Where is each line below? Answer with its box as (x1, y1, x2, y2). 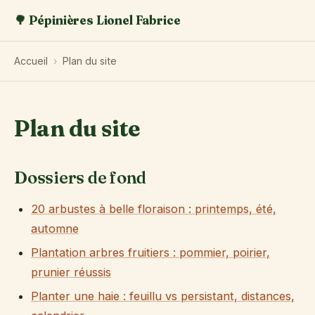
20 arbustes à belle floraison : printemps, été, (31, 202, 276, 217)
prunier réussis (31, 265, 111, 280)
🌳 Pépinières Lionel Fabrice (14, 13, 181, 28)
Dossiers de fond (14, 167, 147, 188)
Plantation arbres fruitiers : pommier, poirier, (31, 245, 270, 260)
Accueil (14, 54, 48, 67)
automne (31, 221, 79, 236)
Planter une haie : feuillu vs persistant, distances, (31, 288, 295, 303)
